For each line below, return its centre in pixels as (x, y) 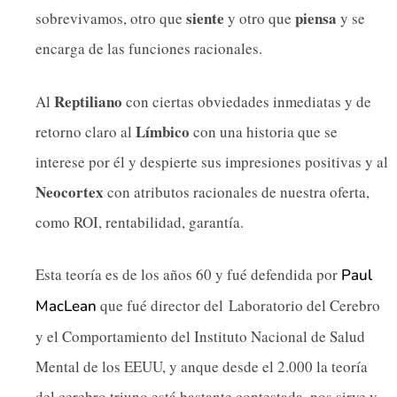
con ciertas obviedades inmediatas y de (247, 101)
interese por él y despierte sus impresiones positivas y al (212, 161)
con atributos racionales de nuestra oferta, (237, 191)
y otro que (260, 19)
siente (205, 19)
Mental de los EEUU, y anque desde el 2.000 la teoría (202, 367)
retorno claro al (86, 131)
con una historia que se (264, 131)
